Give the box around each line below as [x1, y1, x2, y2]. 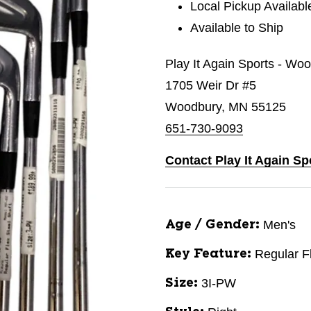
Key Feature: [165, 248, 251, 260]
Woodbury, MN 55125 [165, 100, 286, 114]
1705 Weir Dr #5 [165, 78, 256, 92]
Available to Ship [190, 21, 284, 35]
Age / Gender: [165, 219, 260, 231]
